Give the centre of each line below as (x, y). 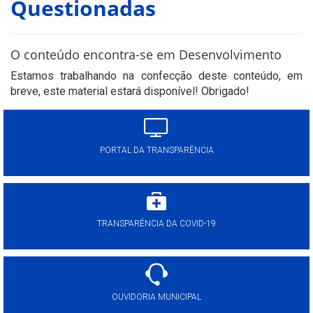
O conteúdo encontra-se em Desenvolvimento (146, 54)
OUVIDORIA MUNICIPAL (156, 297)
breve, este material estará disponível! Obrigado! (130, 91)
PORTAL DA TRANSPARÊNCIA (156, 150)
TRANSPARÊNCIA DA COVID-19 (156, 224)
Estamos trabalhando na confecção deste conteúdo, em (156, 76)
